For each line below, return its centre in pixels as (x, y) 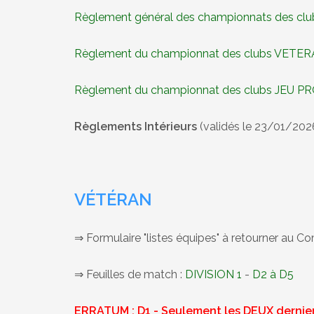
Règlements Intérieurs (136, 127)
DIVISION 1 (213, 274)
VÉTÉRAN (113, 199)
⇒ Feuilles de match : (130, 274)
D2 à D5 (273, 274)
